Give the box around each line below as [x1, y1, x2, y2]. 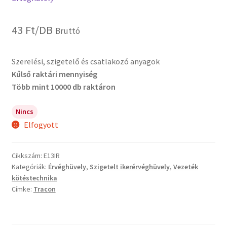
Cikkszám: [11, 151, 44, 161]
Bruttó [55, 25, 80, 37]
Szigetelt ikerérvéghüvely [89, 162, 170, 172]
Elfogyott [24, 119, 59, 130]
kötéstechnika [11, 173, 57, 183]
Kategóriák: [11, 162, 48, 172]
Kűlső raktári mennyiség [11, 69, 97, 80]
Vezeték [173, 162, 198, 172]
